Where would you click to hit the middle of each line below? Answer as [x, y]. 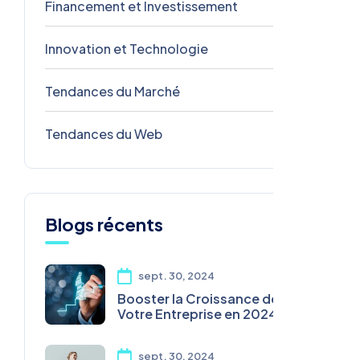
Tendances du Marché [112, 92]
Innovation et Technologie [127, 49]
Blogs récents [104, 225]
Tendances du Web [104, 134]
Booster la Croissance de [198, 299]
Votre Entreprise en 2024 [197, 314]
